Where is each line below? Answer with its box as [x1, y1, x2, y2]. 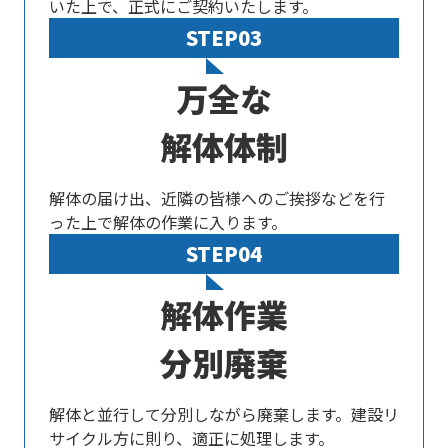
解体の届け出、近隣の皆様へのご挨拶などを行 [49, 186, 385, 210]
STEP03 [186, 23, 262, 52]
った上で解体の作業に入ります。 [49, 210, 287, 234]
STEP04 [186, 239, 262, 268]
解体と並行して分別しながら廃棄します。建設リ [49, 402, 399, 426]
